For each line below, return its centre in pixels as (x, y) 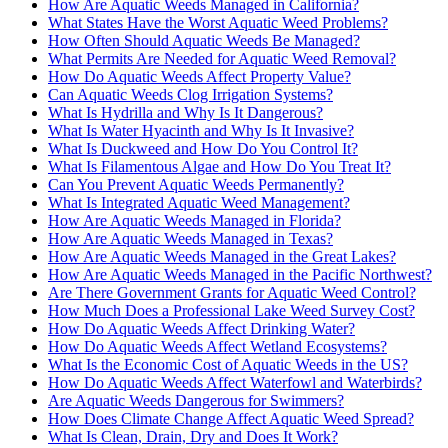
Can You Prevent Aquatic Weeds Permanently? (196, 184)
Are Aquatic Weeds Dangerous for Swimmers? (196, 400)
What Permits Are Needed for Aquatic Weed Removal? (222, 58)
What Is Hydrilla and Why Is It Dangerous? (185, 112)
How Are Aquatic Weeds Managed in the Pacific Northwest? (240, 274)
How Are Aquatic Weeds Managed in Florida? (194, 220)
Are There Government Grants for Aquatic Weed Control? (232, 292)
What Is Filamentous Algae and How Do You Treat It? (219, 166)
